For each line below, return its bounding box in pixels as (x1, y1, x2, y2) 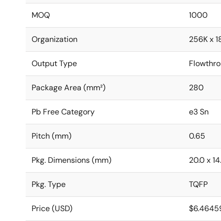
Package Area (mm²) (32, 82, 106, 93)
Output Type (32, 58, 77, 69)
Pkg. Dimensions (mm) (32, 155, 111, 165)
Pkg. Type (32, 179, 66, 189)
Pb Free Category (32, 107, 95, 117)
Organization (32, 34, 77, 44)
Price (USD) (32, 203, 73, 214)
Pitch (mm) (32, 131, 72, 141)
